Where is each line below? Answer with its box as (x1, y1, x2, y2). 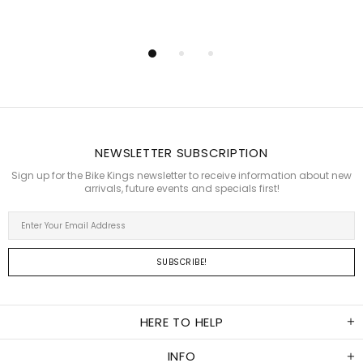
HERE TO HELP (139, 314, 224, 331)
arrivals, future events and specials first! (83, 181, 280, 196)
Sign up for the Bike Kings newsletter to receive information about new (11, 169, 352, 183)
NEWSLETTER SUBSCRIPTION (95, 144, 268, 162)
